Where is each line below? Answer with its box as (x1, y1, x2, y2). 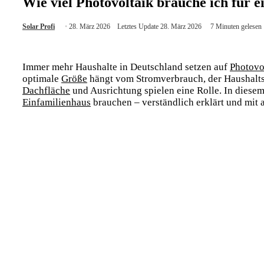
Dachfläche (22, 84, 70, 96)
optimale (22, 72, 61, 84)
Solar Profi (22, 22, 55, 31)
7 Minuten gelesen (209, 22, 262, 31)
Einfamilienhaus (22, 96, 91, 108)
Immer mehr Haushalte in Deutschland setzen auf (22, 61, 230, 72)
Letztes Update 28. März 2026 (117, 22, 202, 31)
